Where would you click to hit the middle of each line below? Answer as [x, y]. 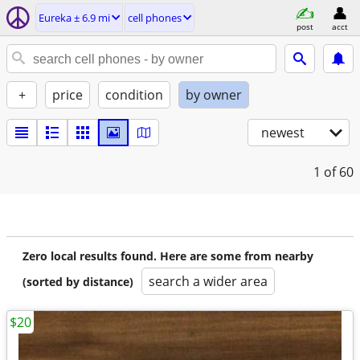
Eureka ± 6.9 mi [74, 18]
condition [134, 95]
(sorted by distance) [78, 282]
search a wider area [208, 281]
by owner [214, 95]
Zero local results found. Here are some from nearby [168, 256]
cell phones [155, 18]
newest [283, 133]
